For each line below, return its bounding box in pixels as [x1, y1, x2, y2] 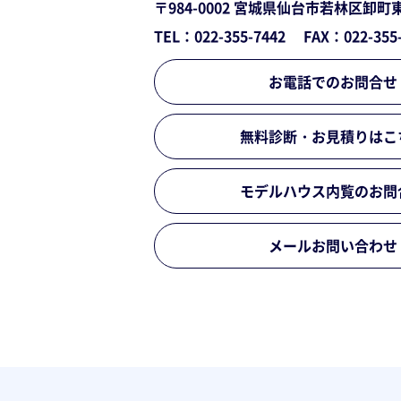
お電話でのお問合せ [269, 70, 397, 92]
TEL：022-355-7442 [154, 24, 286, 47]
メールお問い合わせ [269, 234, 397, 256]
